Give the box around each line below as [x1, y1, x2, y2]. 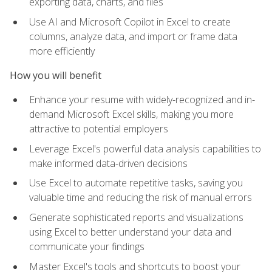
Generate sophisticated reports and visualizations [29, 210, 243, 224]
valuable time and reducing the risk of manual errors [29, 191, 252, 205]
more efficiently [29, 44, 95, 58]
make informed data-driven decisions [29, 156, 188, 170]
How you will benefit [10, 68, 101, 82]
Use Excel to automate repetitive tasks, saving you [29, 176, 243, 190]
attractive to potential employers [29, 122, 168, 136]
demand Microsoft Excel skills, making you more [29, 107, 234, 121]
